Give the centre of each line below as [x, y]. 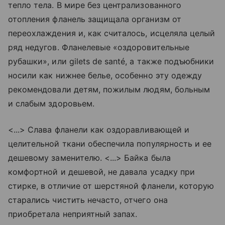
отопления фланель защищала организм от [95, 19]
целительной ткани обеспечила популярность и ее [110, 144]
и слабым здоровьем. [51, 103]
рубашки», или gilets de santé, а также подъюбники [111, 61]
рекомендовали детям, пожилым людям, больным [109, 89]
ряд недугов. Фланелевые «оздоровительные [99, 47]
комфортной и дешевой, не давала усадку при [102, 172]
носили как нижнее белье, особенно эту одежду [105, 75]
